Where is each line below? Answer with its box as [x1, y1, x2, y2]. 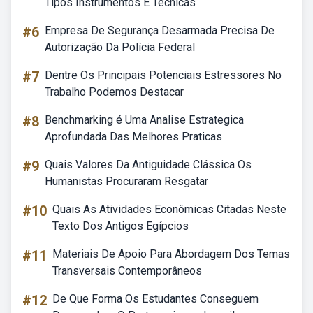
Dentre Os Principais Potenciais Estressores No [45, 68, 282, 82]
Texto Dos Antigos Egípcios [52, 219, 189, 233]
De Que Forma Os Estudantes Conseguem [52, 292, 259, 305]
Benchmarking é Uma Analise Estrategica [45, 113, 244, 126]
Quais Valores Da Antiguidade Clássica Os [45, 158, 252, 171]
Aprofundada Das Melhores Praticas [45, 130, 222, 143]
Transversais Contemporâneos [52, 264, 202, 277]
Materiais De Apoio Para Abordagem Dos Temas [52, 247, 290, 261]
